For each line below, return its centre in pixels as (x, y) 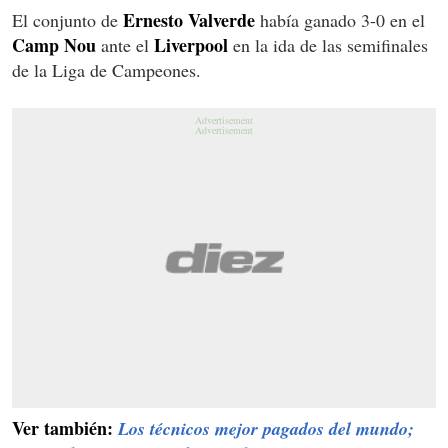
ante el (125, 44)
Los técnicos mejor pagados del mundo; (266, 428)
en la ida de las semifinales (328, 44)
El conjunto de (67, 19)
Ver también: (65, 427)
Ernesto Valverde (189, 19)
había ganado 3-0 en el (340, 19)
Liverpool (191, 44)
